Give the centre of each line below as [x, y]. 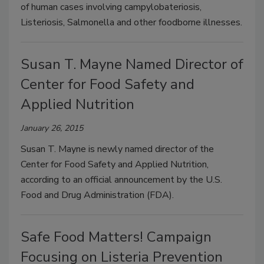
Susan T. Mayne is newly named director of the [117, 149]
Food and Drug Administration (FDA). [100, 195]
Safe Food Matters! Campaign [116, 237]
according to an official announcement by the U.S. [121, 180]
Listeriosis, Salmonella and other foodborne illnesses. [131, 23]
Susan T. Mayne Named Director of [132, 65]
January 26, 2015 [52, 128]
